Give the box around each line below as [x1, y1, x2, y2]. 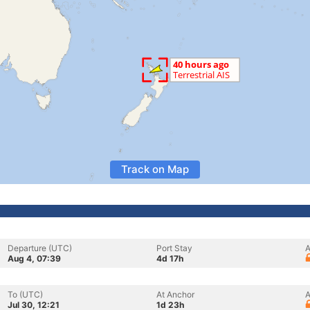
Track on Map [121, 163, 189, 176]
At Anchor [156, 289, 194, 300]
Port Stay [156, 243, 192, 253]
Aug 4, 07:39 [8, 253, 61, 264]
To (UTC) [8, 289, 43, 300]
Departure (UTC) [8, 243, 72, 253]
